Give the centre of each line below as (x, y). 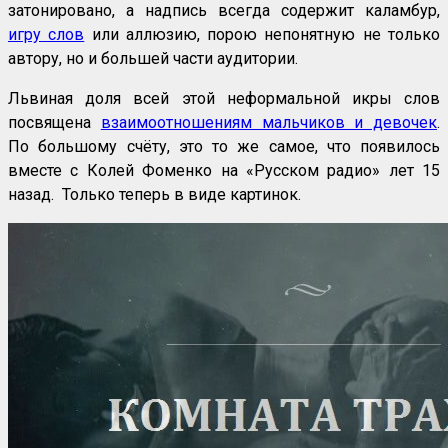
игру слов (46, 35)
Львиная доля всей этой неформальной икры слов (224, 99)
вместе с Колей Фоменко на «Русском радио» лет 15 (224, 171)
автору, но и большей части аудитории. (153, 59)
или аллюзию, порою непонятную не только (262, 35)
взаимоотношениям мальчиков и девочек (268, 123)
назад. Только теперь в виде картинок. (154, 195)
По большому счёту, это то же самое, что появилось (224, 147)
